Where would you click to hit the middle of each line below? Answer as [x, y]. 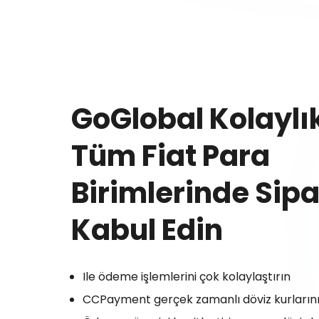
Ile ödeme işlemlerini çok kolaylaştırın [187, 277]
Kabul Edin [147, 230]
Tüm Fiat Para [171, 156]
